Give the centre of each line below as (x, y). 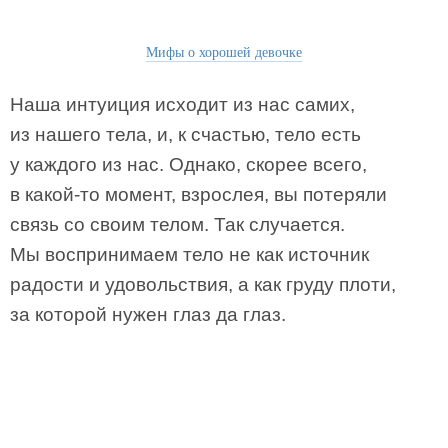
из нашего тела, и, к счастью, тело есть (185, 134)
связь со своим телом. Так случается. (177, 224)
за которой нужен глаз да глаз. (148, 314)
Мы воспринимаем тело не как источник (189, 254)
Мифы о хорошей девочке (224, 51)
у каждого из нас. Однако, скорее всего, (188, 164)
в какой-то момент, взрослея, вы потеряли (198, 194)
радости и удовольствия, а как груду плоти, (203, 284)
